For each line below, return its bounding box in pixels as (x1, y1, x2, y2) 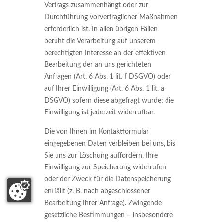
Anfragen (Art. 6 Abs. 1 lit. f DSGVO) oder (44, 73, 171, 80)
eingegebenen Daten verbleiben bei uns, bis (44, 140, 175, 147)
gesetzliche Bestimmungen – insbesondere (44, 212, 173, 219)
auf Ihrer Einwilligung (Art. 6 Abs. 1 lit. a (44, 85, 164, 92)
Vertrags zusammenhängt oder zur (44, 2, 148, 9)
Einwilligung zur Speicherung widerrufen (44, 164, 166, 171)
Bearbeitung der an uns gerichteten (44, 61, 151, 68)
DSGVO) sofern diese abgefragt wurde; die (44, 97, 174, 104)
